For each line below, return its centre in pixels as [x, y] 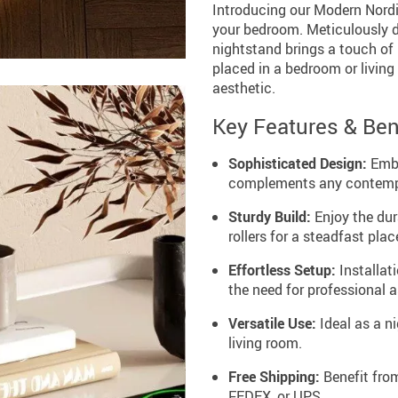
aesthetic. [244, 88]
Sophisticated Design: [298, 163]
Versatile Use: [272, 323]
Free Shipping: [274, 376]
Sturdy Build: [270, 216]
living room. [265, 342]
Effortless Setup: [282, 270]
